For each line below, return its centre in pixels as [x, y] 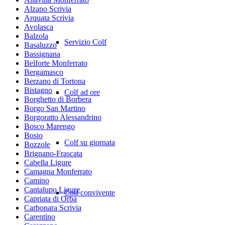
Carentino [40, 216]
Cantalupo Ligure [52, 189]
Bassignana [42, 54]
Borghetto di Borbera [58, 99]
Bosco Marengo [49, 126]
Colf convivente [90, 193]
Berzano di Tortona [55, 81]
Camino [37, 180]
